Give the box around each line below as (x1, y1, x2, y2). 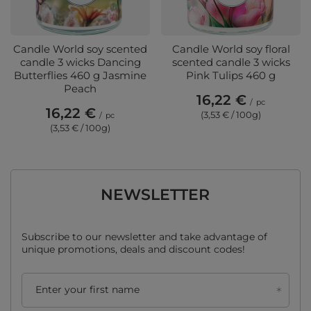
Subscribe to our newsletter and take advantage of (22, 230, 267, 244)
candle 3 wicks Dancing (19, 56, 141, 69)
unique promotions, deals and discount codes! (22, 243, 245, 256)
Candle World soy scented (13, 42, 147, 56)
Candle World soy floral (171, 42, 290, 56)
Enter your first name (35, 283, 140, 296)
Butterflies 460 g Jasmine (14, 69, 146, 83)
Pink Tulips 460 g (186, 69, 276, 83)
